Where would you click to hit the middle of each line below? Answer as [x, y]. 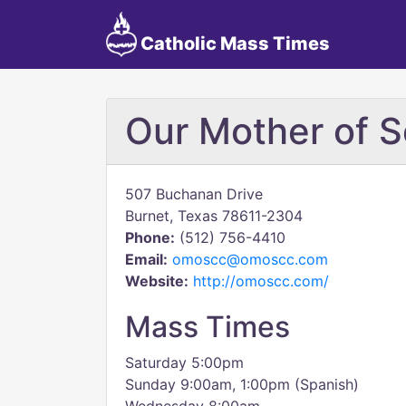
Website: [157, 281]
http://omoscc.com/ [261, 281]
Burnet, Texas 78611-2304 [214, 216]
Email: [146, 259]
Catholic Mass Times [233, 43]
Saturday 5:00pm [184, 362]
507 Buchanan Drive [194, 194]
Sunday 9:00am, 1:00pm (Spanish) [242, 384]
